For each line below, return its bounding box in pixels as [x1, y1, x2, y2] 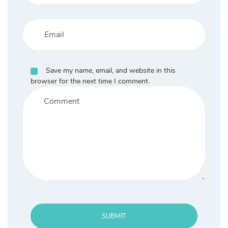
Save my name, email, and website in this [46, 65, 176, 75]
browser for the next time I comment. [31, 76, 150, 86]
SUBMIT [102, 211, 126, 221]
